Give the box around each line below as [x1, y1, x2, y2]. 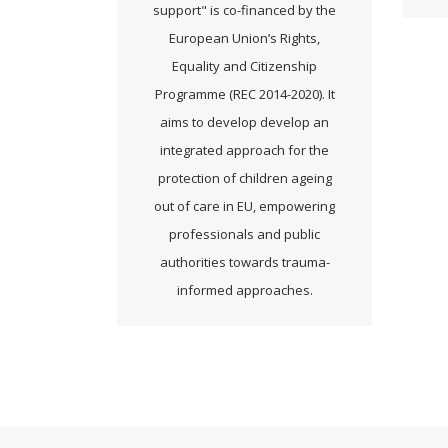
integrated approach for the [160, 140, 329, 159]
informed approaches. [176, 280, 313, 299]
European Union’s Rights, [169, 28, 320, 47]
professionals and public [169, 224, 320, 243]
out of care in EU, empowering [154, 196, 335, 215]
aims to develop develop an [160, 112, 329, 131]
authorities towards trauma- [159, 252, 330, 271]
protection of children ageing [157, 168, 332, 187]
